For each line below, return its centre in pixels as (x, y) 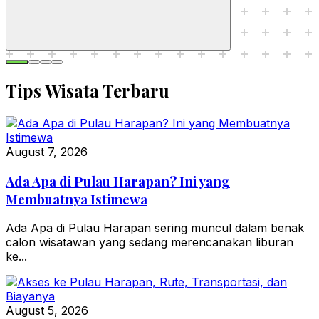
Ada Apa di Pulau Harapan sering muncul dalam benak (155, 228)
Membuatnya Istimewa (77, 199)
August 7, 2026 (47, 151)
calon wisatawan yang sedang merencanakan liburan (150, 242)
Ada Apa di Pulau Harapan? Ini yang (118, 181)
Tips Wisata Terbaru (88, 91)
